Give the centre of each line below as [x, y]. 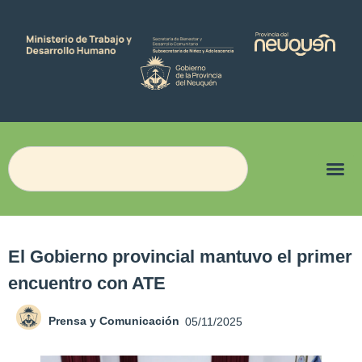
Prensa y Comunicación [114, 320]
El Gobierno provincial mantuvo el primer [180, 257]
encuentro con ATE [87, 284]
